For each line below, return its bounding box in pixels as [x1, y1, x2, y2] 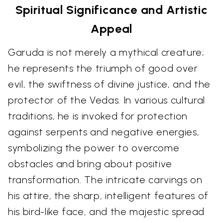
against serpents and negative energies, [8, 126, 200, 138]
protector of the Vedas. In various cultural [8, 94, 205, 107]
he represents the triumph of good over [8, 62, 198, 75]
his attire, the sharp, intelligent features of [8, 190, 209, 202]
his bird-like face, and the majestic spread [8, 206, 205, 218]
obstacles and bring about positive [8, 158, 173, 170]
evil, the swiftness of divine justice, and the [8, 78, 211, 91]
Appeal [91, 21, 132, 36]
